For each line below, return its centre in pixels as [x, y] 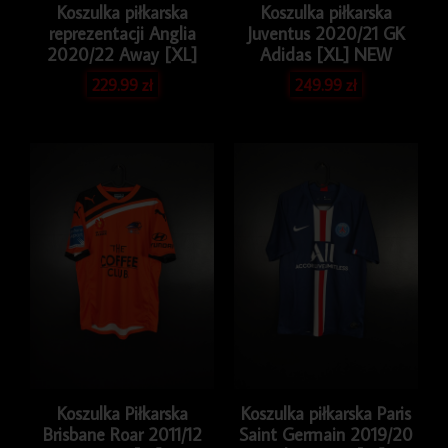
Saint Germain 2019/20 [326, 434]
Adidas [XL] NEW [326, 55]
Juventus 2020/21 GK [326, 34]
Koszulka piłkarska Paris [326, 413]
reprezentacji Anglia [122, 34]
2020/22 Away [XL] [122, 55]
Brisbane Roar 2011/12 [122, 434]
